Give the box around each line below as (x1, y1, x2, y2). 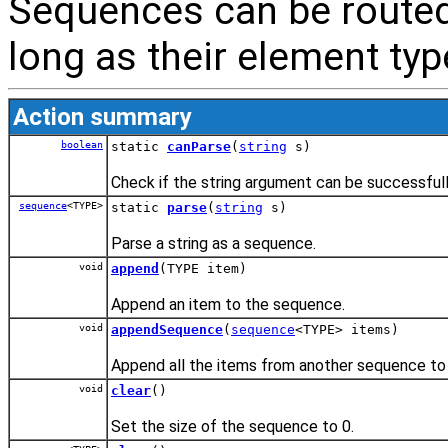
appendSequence (111, 321, 223, 337)
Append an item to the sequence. (111, 294, 345, 314)
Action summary (13, 102, 192, 131)
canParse (167, 138, 231, 154)
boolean (61, 138, 103, 150)
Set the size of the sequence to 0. (111, 416, 354, 436)
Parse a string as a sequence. (111, 233, 316, 253)
